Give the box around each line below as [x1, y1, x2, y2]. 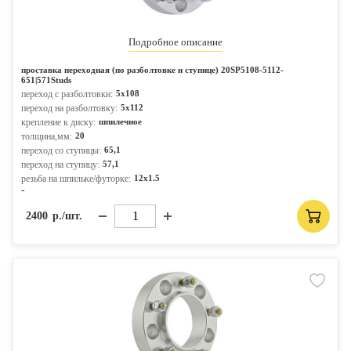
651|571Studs [21, 75, 71, 85]
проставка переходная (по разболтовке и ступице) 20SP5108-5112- [21, 65, 284, 74]
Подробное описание [128, 36, 223, 48]
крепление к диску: [21, 117, 96, 128]
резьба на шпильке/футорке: [21, 173, 131, 184]
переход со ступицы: [21, 145, 101, 156]
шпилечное [99, 117, 142, 126]
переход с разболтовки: [21, 89, 113, 100]
